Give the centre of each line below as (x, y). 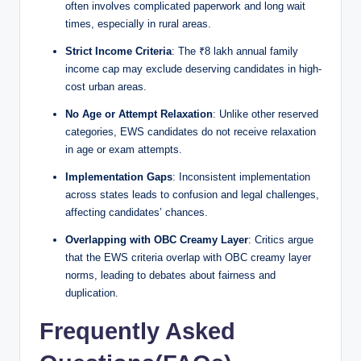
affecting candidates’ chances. (137, 212)
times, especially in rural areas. (138, 23)
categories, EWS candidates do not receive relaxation (191, 131)
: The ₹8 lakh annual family (235, 51)
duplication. (92, 293)
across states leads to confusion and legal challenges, (192, 194)
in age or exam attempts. (124, 149)
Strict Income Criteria (118, 51)
